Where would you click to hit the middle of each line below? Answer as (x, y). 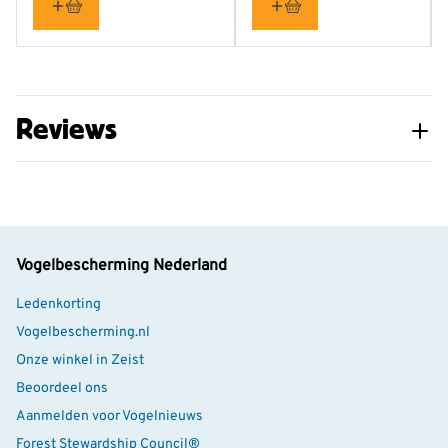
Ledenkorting (58, 305)
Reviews (66, 129)
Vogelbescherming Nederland (121, 266)
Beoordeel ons (62, 389)
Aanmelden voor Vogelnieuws (109, 417)
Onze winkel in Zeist (80, 361)
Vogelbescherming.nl (83, 333)
